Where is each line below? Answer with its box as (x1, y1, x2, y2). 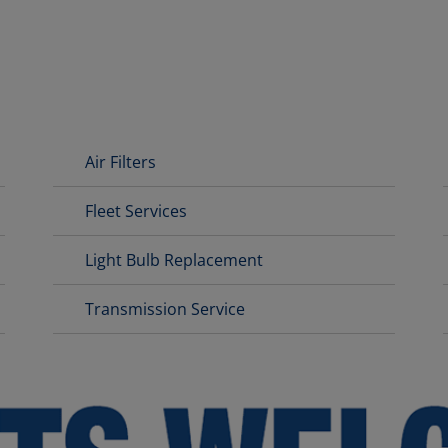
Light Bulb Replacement (85, 249, 264, 272)
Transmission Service (85, 298, 246, 321)
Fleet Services (85, 200, 188, 223)
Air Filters (85, 151, 157, 174)
